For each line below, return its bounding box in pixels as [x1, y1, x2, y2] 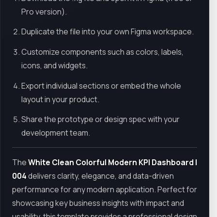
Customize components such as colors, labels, [21, 46, 184, 57]
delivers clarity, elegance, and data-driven [27, 170, 174, 182]
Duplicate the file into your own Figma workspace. [21, 26, 194, 37]
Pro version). [21, 6, 67, 17]
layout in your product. [21, 93, 100, 105]
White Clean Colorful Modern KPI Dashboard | [28, 157, 197, 168]
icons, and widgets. [21, 60, 88, 71]
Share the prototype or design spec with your [21, 114, 180, 125]
